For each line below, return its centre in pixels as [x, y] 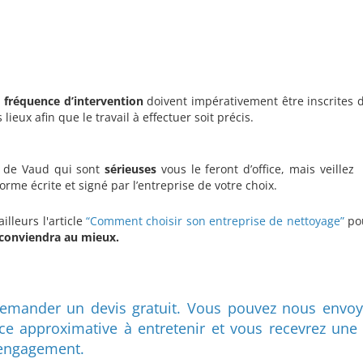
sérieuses [131, 169]
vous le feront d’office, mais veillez [255, 169]
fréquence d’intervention [76, 100]
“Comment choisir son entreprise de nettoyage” [215, 220]
